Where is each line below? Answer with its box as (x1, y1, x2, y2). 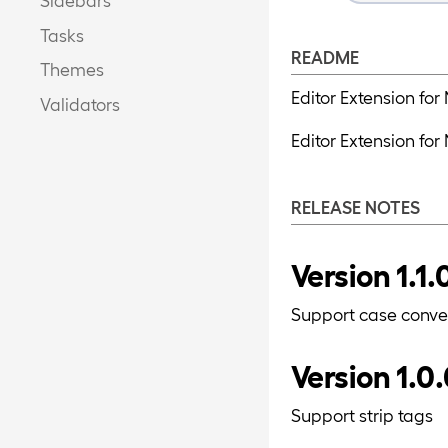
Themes (40, 58, 104, 80)
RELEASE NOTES (290, 195, 420, 217)
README (290, 45, 359, 67)
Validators (40, 93, 120, 115)
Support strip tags (290, 404, 433, 426)
